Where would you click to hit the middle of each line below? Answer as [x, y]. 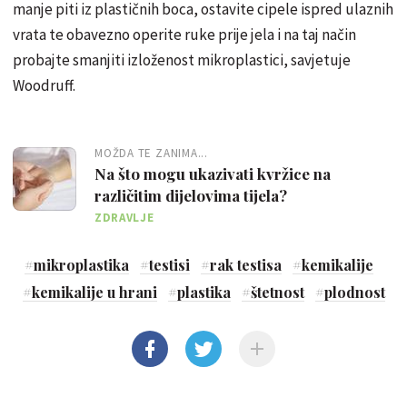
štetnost [277, 292]
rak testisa [246, 264]
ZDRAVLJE [124, 217]
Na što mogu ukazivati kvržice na [213, 173]
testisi [169, 264]
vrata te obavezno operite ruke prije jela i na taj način [184, 34]
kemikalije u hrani [94, 292]
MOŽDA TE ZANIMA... [152, 153]
